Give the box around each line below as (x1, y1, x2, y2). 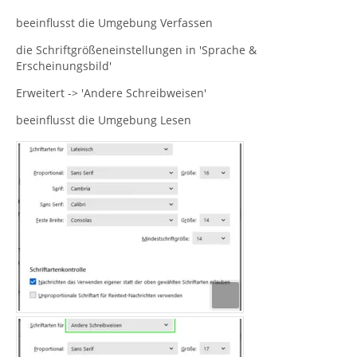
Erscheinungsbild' (16, 57, 112, 73)
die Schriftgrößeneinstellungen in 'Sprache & (16, 41, 257, 57)
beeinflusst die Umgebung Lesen (16, 112, 191, 127)
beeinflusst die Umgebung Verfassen (16, 14, 213, 30)
